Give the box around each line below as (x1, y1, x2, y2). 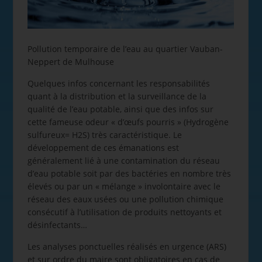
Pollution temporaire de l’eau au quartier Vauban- (27, 43, 223, 54)
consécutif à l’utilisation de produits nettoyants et (27, 206, 222, 218)
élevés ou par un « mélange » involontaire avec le (27, 180, 220, 192)
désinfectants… (27, 219, 87, 230)
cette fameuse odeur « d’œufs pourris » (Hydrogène (27, 116, 229, 127)
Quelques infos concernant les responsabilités (27, 77, 210, 89)
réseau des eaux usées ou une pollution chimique (27, 193, 223, 205)
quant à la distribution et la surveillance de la (27, 90, 206, 102)
